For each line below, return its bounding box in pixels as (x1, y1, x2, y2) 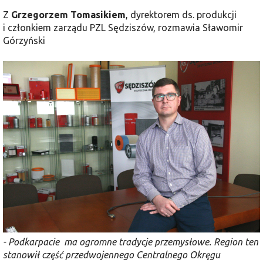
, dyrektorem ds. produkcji (126, 9, 237, 20)
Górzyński (3, 35, 45, 46)
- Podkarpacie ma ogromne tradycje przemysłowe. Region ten (3, 236, 258, 247)
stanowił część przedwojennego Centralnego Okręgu (3, 249, 220, 260)
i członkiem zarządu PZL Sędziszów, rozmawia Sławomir (3, 22, 243, 33)
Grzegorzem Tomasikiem (11, 9, 126, 20)
